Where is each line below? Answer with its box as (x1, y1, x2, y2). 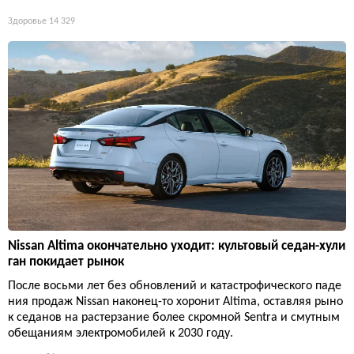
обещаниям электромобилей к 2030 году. (8, 327, 233, 341)
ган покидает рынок (8, 255, 124, 269)
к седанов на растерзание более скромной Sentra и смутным (8, 311, 340, 325)
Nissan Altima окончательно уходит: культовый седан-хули (8, 239, 345, 254)
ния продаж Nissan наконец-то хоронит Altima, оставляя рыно (8, 296, 343, 309)
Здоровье (8, 16, 47, 26)
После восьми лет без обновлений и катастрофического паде (8, 280, 341, 293)
